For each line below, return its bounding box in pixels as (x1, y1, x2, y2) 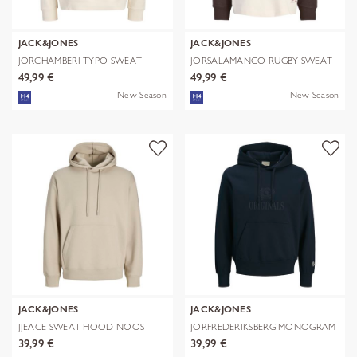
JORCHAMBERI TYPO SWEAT (18, 54, 143, 67)
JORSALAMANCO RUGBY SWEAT (190, 54, 333, 67)
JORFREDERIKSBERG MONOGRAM (190, 320, 336, 333)
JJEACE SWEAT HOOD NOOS (18, 320, 145, 333)
